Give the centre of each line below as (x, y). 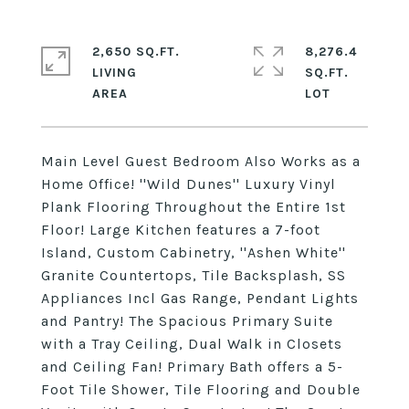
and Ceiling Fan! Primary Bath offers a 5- (192, 367)
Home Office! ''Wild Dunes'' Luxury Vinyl (189, 184)
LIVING (115, 73)
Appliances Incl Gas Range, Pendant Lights (200, 298)
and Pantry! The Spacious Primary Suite (187, 321)
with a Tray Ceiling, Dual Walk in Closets (192, 344)
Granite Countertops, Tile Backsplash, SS (194, 275)
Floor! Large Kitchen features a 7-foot (181, 230)
